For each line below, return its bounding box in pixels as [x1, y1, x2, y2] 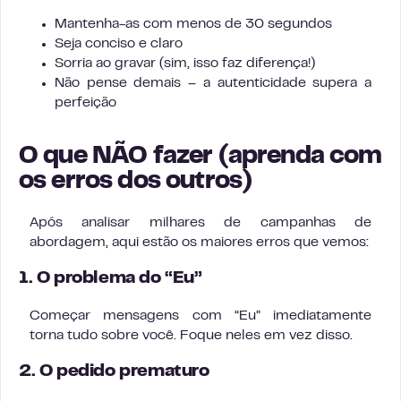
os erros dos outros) [19, 171, 252, 193]
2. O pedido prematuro [19, 364, 209, 380]
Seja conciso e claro [55, 38, 183, 50]
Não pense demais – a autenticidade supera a [55, 77, 371, 90]
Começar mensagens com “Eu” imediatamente [30, 310, 371, 322]
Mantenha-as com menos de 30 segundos [55, 18, 332, 30]
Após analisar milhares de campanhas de [30, 217, 371, 229]
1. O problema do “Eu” [19, 271, 202, 286]
